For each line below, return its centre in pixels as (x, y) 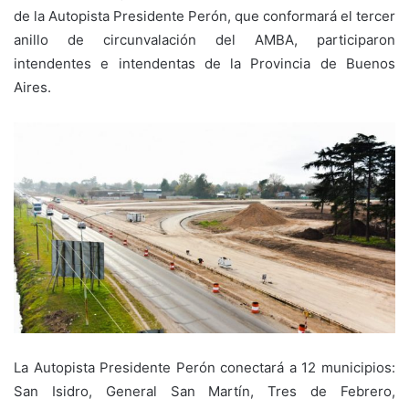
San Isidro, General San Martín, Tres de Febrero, (204, 392)
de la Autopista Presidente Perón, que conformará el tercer (204, 16)
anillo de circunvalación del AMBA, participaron (204, 39)
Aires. (32, 87)
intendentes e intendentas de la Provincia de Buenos (204, 63)
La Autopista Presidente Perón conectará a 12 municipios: (204, 368)
